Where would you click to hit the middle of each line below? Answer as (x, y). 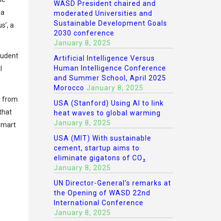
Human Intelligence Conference (110, 68)
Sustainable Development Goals (110, 23)
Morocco (69, 88)
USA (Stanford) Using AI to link (109, 103)
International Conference (98, 203)
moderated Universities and (103, 13)
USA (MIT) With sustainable (102, 138)
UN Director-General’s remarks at (112, 183)
